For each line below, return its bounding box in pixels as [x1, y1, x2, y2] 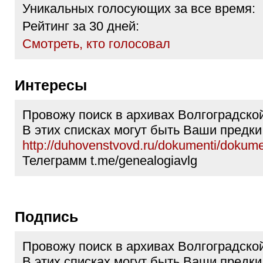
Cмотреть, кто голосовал [22, 36, 170, 51]
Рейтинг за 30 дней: [22, 19, 139, 33]
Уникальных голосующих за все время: [22, 1, 255, 16]
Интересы [25, 77, 87, 93]
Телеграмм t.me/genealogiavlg [22, 153, 197, 168]
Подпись [25, 208, 78, 225]
